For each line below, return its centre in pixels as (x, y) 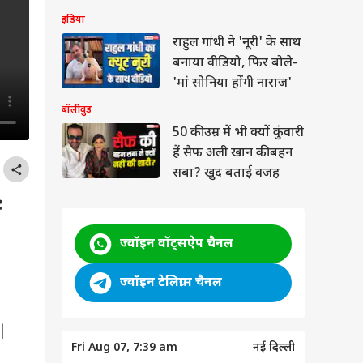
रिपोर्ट (187, 14)
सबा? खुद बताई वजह (226, 174)
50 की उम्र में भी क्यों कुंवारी (238, 133)
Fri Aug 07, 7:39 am (124, 348)
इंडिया (73, 20)
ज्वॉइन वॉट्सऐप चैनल (177, 244)
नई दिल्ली (274, 348)
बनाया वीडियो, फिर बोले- (235, 64)
